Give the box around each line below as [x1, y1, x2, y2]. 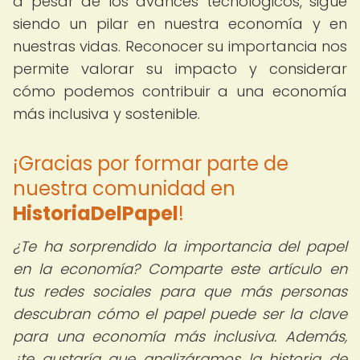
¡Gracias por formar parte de [13, 150, 288, 177]
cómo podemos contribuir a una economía [13, 81, 347, 101]
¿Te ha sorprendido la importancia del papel [13, 236, 347, 256]
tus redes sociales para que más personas [13, 281, 347, 301]
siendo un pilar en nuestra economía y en [13, 14, 347, 34]
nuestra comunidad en [13, 175, 235, 202]
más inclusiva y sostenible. [13, 104, 200, 124]
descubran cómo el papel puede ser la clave [13, 304, 347, 324]
